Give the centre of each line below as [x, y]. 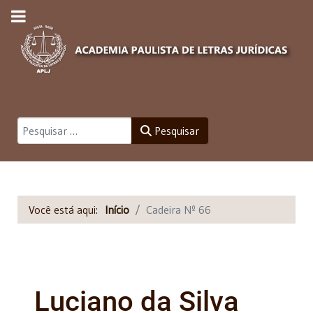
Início [117, 209]
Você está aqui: [67, 209]
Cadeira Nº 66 [179, 209]
